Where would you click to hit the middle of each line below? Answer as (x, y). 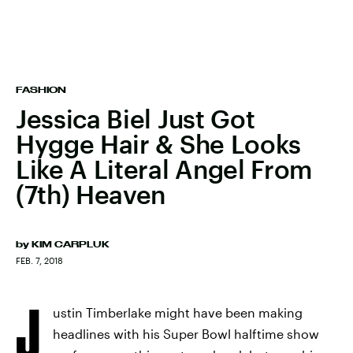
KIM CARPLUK (71, 244)
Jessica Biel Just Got (136, 119)
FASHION (41, 90)
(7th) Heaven (91, 194)
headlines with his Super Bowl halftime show (186, 334)
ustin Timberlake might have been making (178, 312)
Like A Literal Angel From (164, 169)
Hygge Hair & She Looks (158, 144)
